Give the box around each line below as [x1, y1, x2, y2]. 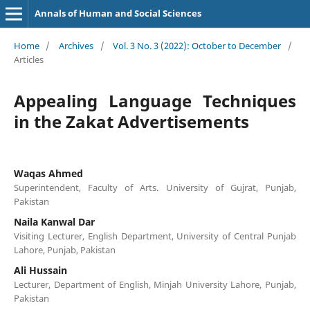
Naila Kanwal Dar [13, 215, 95, 228]
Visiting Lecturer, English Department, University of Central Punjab [13, 229, 297, 242]
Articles [13, 53, 44, 66]
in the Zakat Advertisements [13, 109, 249, 133]
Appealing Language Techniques [13, 89, 297, 112]
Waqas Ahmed [13, 166, 83, 180]
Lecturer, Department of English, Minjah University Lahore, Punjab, [13, 277, 297, 291]
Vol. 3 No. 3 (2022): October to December [113, 39, 282, 52]
